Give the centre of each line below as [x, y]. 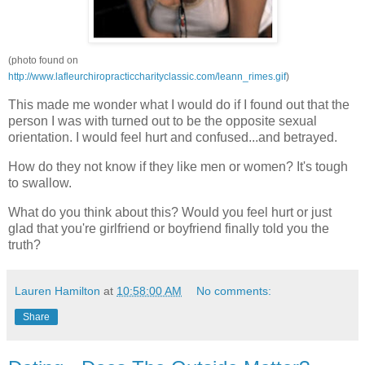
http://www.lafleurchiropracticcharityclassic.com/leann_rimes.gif [147, 77]
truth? [24, 244]
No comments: [234, 290]
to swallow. [40, 183]
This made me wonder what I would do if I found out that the [179, 105]
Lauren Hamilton [57, 290]
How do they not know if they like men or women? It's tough [178, 167]
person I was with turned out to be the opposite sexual [163, 121]
